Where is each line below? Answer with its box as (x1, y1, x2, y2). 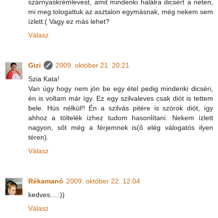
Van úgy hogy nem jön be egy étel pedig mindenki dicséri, (28, 85, 213, 93)
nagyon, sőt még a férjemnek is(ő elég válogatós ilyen (28, 124, 213, 132)
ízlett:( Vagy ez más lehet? (28, 18, 109, 26)
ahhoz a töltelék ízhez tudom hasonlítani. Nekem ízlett (28, 114, 213, 122)
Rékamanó (28, 177, 63, 185)
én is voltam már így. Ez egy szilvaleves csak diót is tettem (28, 94, 213, 103)
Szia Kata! (28, 75, 59, 83)
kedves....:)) (28, 191, 65, 199)
